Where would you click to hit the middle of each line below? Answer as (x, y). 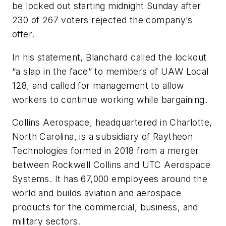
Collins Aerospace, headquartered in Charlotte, (112, 123)
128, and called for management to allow (98, 85)
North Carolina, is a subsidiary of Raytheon (103, 137)
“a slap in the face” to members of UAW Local (110, 71)
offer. (23, 34)
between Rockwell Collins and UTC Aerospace (111, 165)
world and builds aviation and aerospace (97, 193)
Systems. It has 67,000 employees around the (110, 179)
